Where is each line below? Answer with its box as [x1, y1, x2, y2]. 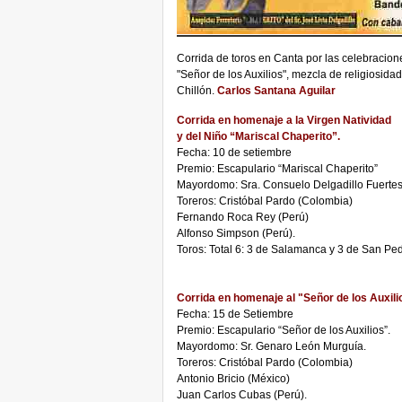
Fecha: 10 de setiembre [177, 146, 292, 159]
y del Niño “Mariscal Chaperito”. [177, 130, 340, 143]
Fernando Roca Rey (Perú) [177, 211, 309, 223]
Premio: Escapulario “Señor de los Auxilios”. [177, 324, 390, 336]
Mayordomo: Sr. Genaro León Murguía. [177, 340, 366, 353]
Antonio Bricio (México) [177, 372, 290, 385]
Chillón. [177, 84, 217, 97]
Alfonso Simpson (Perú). [177, 227, 295, 240]
